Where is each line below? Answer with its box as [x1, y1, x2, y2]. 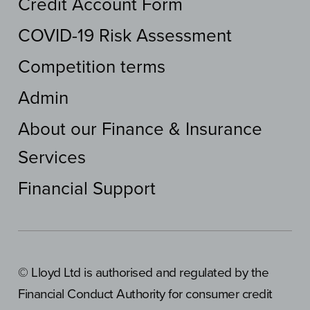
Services [18, 147, 86, 169]
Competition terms [18, 56, 165, 78]
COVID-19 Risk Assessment [18, 25, 232, 47]
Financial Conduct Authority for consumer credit [18, 286, 273, 302]
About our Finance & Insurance [18, 118, 262, 140]
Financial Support [18, 178, 156, 200]
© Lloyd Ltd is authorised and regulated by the [18, 265, 268, 281]
